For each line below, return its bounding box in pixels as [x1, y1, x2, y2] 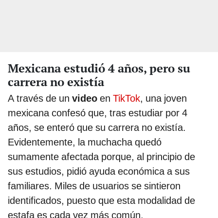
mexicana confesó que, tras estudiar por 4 [8, 107, 187, 119]
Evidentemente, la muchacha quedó [8, 136, 162, 148]
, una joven [140, 92, 187, 105]
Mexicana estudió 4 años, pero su [8, 60, 190, 76]
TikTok [113, 92, 140, 105]
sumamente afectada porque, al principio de [8, 151, 195, 163]
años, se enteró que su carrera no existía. [8, 122, 186, 134]
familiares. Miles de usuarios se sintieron [8, 180, 181, 192]
